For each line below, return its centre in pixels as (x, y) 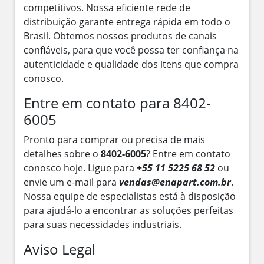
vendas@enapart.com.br (175, 182)
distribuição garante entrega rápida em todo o (127, 22)
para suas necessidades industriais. (103, 224)
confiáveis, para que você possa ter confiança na (131, 50)
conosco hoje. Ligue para (80, 168)
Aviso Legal (60, 249)
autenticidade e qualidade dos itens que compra (131, 64)
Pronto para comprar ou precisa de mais (114, 139)
